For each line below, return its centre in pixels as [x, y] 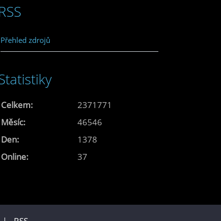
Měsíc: [13, 122]
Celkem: [17, 105]
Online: [15, 156]
